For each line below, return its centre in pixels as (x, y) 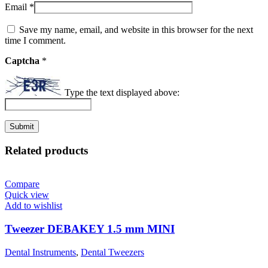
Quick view (27, 195)
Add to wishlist (33, 206)
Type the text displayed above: (122, 93)
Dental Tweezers (112, 252)
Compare (22, 184)
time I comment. (35, 40)
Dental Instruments (40, 252)
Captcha (23, 60)
